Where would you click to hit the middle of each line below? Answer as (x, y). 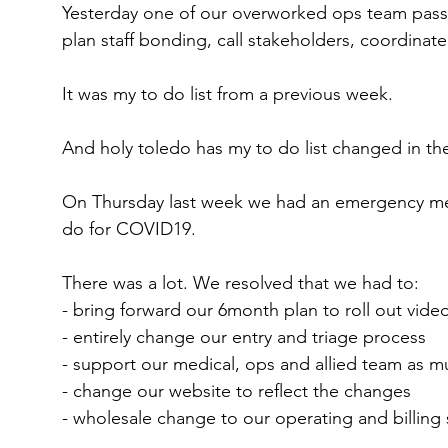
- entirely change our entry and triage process (244, 337)
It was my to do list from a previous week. (227, 94)
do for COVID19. (129, 229)
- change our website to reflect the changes (236, 391)
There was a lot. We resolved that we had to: (240, 283)
